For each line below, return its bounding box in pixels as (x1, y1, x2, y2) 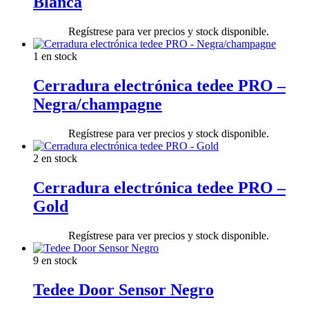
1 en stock (33, 50, 77, 63)
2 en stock (33, 152, 77, 164)
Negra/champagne (33, 94, 162, 113)
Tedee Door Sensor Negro (33, 280, 214, 299)
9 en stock (33, 254, 77, 266)
